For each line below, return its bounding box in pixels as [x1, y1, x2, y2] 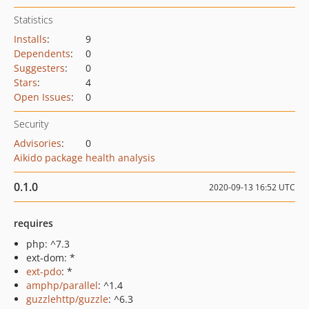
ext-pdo [26, 265, 61, 278]
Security [14, 117, 48, 130]
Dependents [14, 47, 70, 60]
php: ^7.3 [26, 237, 70, 250]
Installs [14, 32, 47, 46]
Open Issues [14, 90, 71, 103]
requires [14, 217, 53, 230]
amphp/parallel [26, 279, 98, 292]
